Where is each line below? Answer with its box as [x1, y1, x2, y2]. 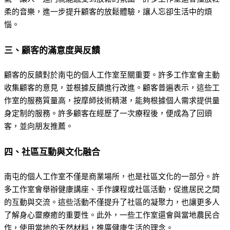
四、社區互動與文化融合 [4, 146, 100, 157]
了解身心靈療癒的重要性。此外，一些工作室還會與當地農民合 [4, 210, 220, 220]
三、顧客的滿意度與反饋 [4, 45, 100, 55]
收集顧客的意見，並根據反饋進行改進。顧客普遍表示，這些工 [4, 83, 220, 93]
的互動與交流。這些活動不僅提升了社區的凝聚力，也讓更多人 [4, 198, 220, 207]
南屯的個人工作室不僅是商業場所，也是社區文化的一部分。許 [4, 172, 220, 182]
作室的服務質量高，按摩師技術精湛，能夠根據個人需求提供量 [4, 96, 220, 106]
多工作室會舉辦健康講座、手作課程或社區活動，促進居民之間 [4, 185, 220, 195]
